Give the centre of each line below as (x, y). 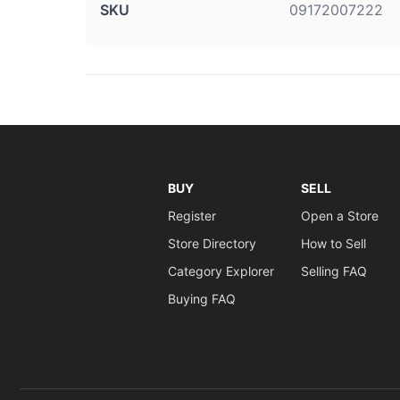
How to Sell (333, 243)
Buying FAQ (201, 299)
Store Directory (212, 243)
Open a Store (339, 216)
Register (192, 216)
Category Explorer (221, 271)
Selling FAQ (333, 271)
